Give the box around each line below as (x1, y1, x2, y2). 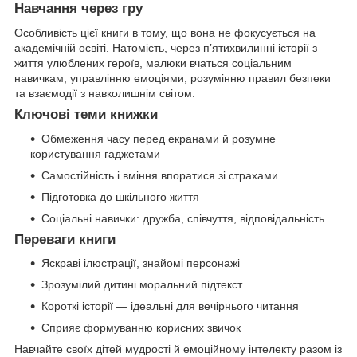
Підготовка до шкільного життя (41, 190, 199, 203)
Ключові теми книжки (14, 106, 158, 122)
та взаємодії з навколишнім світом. (14, 86, 195, 100)
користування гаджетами (30, 147, 160, 160)
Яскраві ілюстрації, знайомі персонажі (41, 257, 240, 270)
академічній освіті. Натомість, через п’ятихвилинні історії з (14, 41, 317, 54)
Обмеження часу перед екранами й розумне (41, 131, 276, 145)
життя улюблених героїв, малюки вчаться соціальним (14, 56, 292, 69)
